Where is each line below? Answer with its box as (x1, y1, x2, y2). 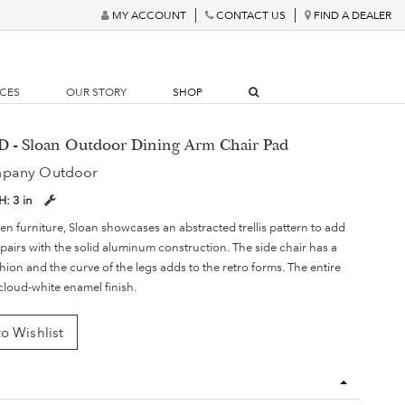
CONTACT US (216, 8, 286, 22)
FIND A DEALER (314, 8, 391, 22)
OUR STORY (66, 86, 127, 99)
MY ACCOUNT (112, 8, 186, 22)
